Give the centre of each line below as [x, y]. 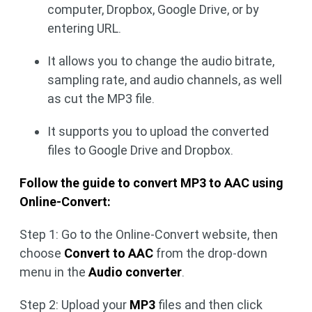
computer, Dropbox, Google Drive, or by [153, 10]
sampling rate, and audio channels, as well [165, 80]
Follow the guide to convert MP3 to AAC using [151, 183]
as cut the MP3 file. [101, 99]
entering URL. [84, 29]
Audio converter [135, 272]
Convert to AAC [109, 253]
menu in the [54, 272]
